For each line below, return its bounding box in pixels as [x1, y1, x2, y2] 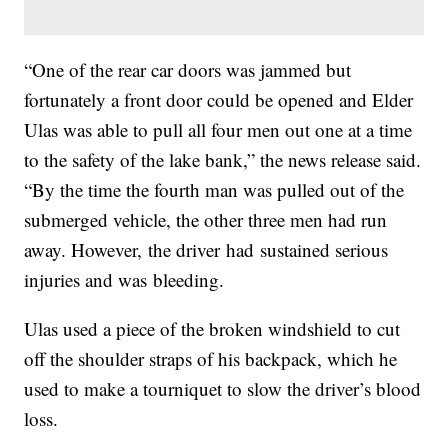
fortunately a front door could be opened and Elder [24, 87, 414, 113]
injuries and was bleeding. [24, 267, 225, 293]
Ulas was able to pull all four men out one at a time [24, 117, 413, 143]
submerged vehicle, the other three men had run [24, 207, 388, 233]
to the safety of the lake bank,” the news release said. [24, 147, 422, 173]
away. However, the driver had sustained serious [24, 237, 389, 263]
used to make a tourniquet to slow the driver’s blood [24, 376, 422, 402]
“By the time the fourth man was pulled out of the [24, 177, 405, 203]
